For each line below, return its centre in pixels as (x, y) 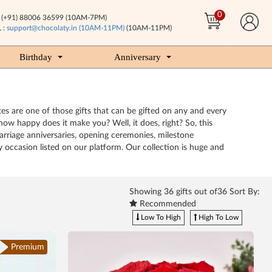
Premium (28, 247)
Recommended (167, 204)
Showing (147, 192)
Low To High (160, 217)
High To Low (218, 217)
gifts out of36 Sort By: (217, 192)
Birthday (36, 57)
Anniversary (138, 57)
